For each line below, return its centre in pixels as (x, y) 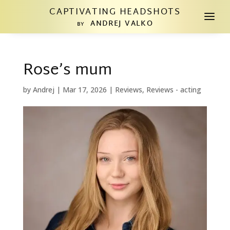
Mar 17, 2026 (84, 90)
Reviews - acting (174, 90)
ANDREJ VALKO (119, 24)
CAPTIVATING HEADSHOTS (115, 12)
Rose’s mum (67, 71)
